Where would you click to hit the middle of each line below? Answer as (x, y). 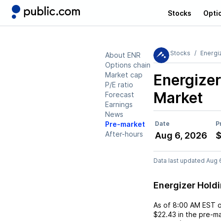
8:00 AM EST (194, 205)
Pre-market (125, 124)
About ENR (123, 55)
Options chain (128, 65)
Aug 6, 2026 (181, 135)
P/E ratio (119, 85)
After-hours (124, 134)
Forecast (120, 94)
